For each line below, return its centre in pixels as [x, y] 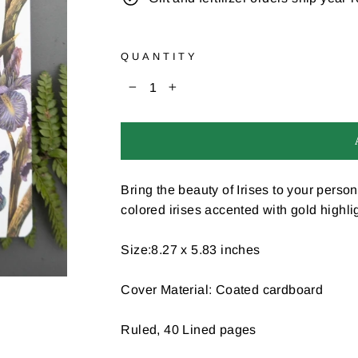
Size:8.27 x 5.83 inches [191, 249]
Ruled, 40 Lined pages [189, 329]
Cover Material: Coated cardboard [222, 289]
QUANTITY [160, 56]
